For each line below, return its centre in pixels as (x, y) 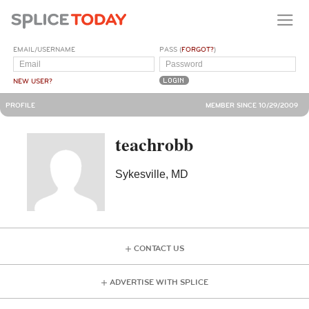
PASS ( (171, 49)
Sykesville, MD (152, 174)
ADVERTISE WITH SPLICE (159, 283)
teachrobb (154, 144)
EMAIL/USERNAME (44, 49)
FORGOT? (198, 49)
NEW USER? (33, 81)
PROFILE (20, 105)
